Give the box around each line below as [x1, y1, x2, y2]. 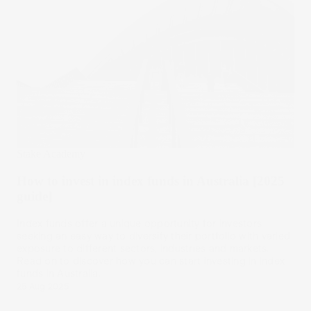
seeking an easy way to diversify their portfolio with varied [17, 230, 290, 242]
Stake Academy [17, 148, 85, 160]
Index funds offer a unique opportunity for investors [17, 217, 262, 229]
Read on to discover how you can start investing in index [17, 255, 285, 267]
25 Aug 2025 [17, 281, 69, 292]
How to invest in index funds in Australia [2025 [17, 174, 285, 189]
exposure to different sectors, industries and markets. [17, 242, 269, 254]
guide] [17, 189, 52, 204]
